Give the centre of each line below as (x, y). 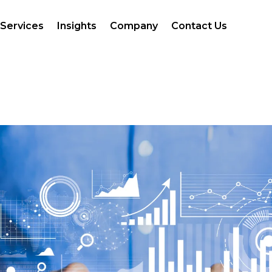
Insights (76, 26)
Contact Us (199, 26)
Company (134, 26)
